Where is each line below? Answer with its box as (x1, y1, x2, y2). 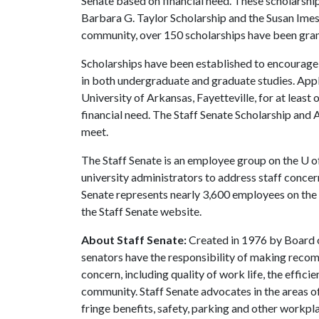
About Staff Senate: (81, 233, 189, 246)
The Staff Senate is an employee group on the (81, 153, 300, 167)
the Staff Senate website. (81, 204, 202, 218)
